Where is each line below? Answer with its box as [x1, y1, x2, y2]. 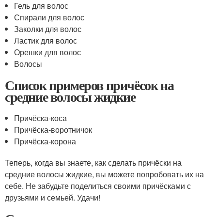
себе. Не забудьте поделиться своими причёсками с [5, 180, 191, 191]
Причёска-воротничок [14, 124, 93, 135]
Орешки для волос [14, 46, 81, 58]
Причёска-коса [14, 112, 67, 124]
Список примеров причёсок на [5, 75, 174, 95]
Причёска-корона [14, 136, 77, 147]
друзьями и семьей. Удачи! [5, 192, 100, 203]
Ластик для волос [14, 35, 77, 46]
